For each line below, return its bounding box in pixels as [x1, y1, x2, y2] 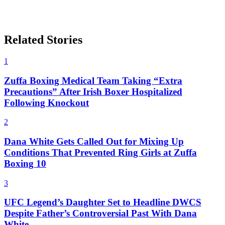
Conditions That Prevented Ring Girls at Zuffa [4, 147, 197, 158]
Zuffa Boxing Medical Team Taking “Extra [4, 75, 182, 86]
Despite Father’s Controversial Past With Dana [4, 208, 197, 219]
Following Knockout [4, 97, 89, 108]
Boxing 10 [4, 158, 46, 169]
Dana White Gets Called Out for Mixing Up [4, 136, 184, 147]
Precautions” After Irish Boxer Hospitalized [4, 86, 182, 97]
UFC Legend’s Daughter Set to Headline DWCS [4, 197, 201, 208]
